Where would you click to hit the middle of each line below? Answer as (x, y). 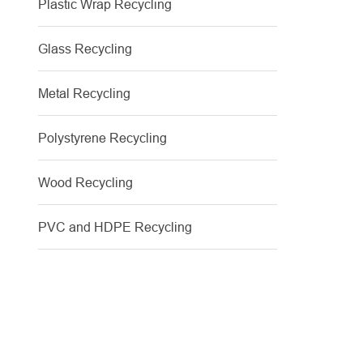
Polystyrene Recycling (102, 138)
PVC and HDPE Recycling (115, 227)
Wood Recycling (85, 182)
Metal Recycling (84, 93)
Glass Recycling (85, 49)
